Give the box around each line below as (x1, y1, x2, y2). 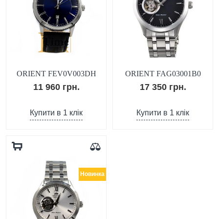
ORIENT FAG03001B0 (125, 69, 201, 78)
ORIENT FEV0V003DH (16, 69, 96, 78)
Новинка (80, 171, 105, 177)
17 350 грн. (169, 82, 186, 92)
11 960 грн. (62, 82, 80, 92)
